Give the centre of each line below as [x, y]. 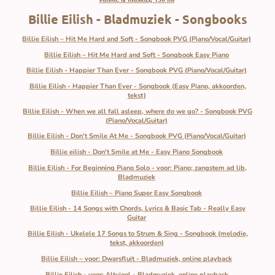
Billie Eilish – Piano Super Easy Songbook [137, 193]
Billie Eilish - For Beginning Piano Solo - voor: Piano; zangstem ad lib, [137, 168]
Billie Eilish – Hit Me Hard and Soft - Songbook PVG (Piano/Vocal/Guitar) [137, 39]
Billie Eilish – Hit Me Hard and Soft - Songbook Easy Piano [137, 55]
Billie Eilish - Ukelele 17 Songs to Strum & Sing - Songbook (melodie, [137, 234]
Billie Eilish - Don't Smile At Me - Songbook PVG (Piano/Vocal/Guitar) [137, 136]
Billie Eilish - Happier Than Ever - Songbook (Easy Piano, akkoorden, [137, 87]
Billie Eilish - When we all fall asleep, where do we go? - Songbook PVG [137, 111]
